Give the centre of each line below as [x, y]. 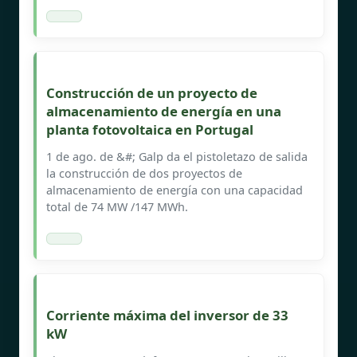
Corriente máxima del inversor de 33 [167, 315]
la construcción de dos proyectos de [144, 173]
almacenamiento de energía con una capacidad [175, 190]
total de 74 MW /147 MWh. [117, 206]
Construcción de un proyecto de [152, 92]
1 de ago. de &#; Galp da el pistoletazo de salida [177, 156]
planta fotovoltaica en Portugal [150, 129]
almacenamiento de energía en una [164, 111]
